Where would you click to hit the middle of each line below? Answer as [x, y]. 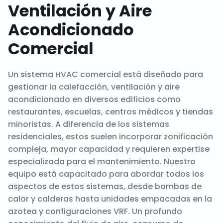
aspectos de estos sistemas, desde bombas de [105, 186]
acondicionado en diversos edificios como [94, 99]
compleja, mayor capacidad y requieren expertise [109, 149]
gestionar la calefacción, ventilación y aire [94, 87]
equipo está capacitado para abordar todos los [106, 174]
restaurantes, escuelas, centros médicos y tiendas [110, 111]
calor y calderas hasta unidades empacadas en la [110, 199]
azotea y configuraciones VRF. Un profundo [95, 211]
